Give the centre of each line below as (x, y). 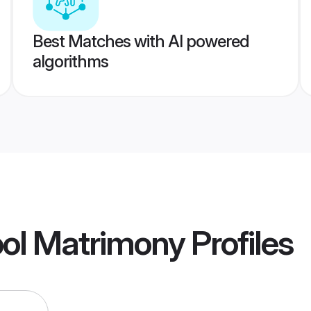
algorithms (70, 61)
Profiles (239, 243)
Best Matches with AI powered (141, 41)
